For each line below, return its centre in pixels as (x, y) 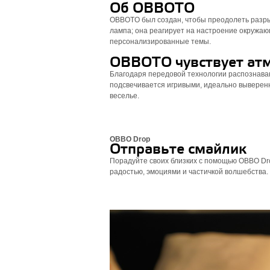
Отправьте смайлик (178, 150)
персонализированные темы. (161, 42)
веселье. (124, 96)
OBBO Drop (130, 139)
